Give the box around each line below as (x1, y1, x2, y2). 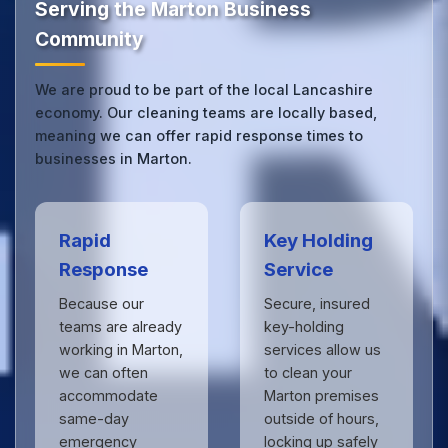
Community (35, 27, 145, 52)
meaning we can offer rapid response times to (35, 127, 364, 145)
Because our (59, 295, 145, 313)
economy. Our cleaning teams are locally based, (35, 104, 378, 122)
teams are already (59, 318, 183, 336)
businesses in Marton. (35, 150, 193, 168)
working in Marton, (59, 341, 184, 359)
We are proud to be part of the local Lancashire (35, 81, 374, 99)
